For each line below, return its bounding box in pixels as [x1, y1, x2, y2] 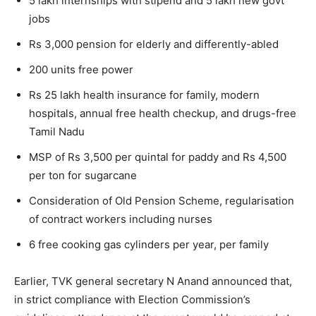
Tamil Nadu [29, 124, 85, 138]
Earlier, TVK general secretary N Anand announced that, [14, 274, 292, 288]
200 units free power [29, 62, 133, 76]
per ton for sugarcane [29, 168, 137, 182]
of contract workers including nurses [29, 212, 212, 226]
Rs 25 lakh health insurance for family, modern [29, 87, 260, 102]
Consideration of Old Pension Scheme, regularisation [29, 193, 294, 207]
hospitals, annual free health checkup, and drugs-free [29, 106, 296, 120]
